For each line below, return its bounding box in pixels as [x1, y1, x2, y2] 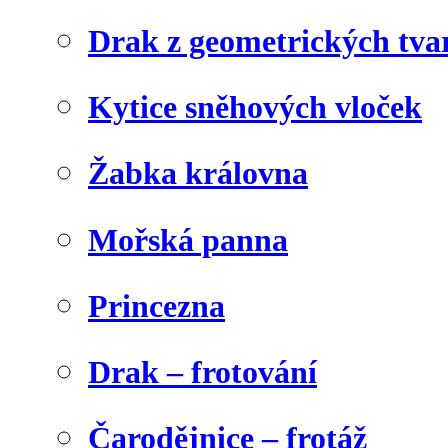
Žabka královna [88, 155, 308, 192]
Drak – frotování [88, 353, 317, 390]
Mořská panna [88, 221, 288, 258]
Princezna [88, 287, 225, 324]
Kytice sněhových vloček [88, 89, 422, 126]
